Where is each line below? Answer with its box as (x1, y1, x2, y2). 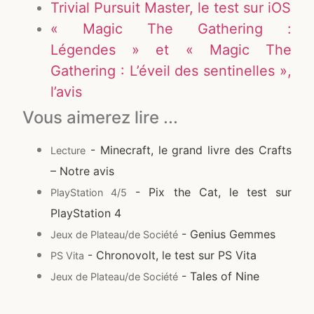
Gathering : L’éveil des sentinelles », (50, 62, 292, 79)
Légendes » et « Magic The (50, 41, 292, 58)
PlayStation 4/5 (50, 186, 128, 198)
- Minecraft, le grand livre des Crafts (86, 142, 292, 157)
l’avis (50, 83, 83, 100)
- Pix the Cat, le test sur (127, 184, 292, 199)
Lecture (50, 144, 86, 156)
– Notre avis (50, 163, 115, 178)
